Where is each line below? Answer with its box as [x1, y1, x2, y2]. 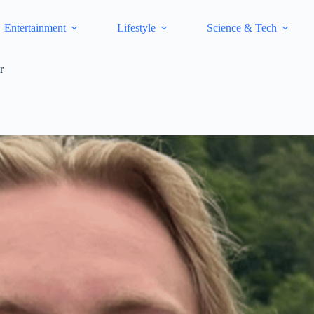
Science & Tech [207, 22, 278, 34]
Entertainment [4, 22, 67, 34]
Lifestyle [117, 22, 156, 34]
